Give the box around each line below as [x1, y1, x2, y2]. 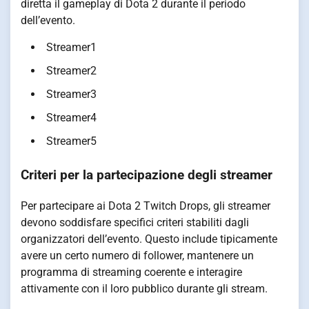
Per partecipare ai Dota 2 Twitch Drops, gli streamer [21, 199, 270, 212]
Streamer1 [46, 40, 97, 54]
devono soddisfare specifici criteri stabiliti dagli [21, 215, 249, 229]
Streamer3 [46, 87, 97, 101]
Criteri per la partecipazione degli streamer [21, 168, 272, 183]
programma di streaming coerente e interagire [21, 265, 242, 279]
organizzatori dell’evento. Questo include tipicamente [21, 232, 277, 246]
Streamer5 [46, 134, 97, 148]
